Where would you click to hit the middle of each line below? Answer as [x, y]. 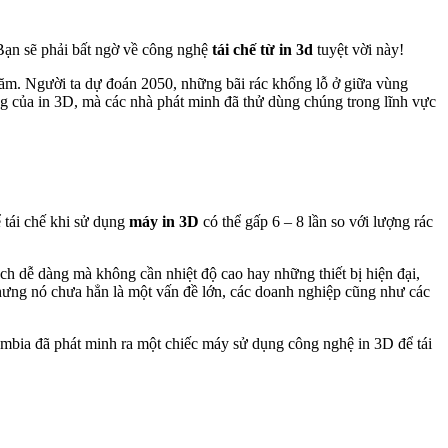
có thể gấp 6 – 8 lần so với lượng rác [316, 221]
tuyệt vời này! [358, 49]
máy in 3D [162, 221]
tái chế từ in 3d [262, 49]
